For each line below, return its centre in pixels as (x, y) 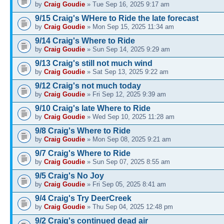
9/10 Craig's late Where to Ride (93, 108)
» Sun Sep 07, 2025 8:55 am (127, 161)
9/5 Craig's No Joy (69, 175)
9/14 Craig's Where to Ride (85, 40)
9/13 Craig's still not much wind (94, 63)
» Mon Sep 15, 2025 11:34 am (129, 26)
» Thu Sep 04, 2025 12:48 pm (129, 206)
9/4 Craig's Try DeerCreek (83, 198)
